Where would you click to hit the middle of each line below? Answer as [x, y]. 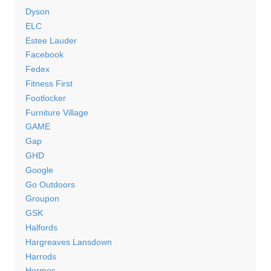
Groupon [42, 199]
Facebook [44, 55]
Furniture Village [57, 112]
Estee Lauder [51, 40]
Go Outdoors [50, 184]
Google [39, 170]
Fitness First [49, 84]
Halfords [41, 228]
